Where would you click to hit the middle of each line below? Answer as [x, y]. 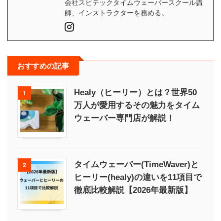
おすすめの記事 [43, 65]
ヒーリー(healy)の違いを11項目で [138, 177]
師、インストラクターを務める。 [116, 12]
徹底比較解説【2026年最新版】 [133, 190]
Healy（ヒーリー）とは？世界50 [135, 92]
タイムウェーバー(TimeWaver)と [136, 164]
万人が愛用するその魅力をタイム [137, 105]
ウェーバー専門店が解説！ [124, 118]
